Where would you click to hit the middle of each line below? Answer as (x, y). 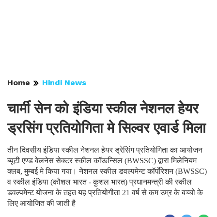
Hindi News (64, 83)
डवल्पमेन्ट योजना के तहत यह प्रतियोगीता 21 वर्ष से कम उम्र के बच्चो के (105, 193)
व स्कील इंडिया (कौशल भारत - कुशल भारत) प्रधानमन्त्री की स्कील (100, 182)
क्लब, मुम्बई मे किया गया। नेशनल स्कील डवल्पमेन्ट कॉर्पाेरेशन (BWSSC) (107, 171)
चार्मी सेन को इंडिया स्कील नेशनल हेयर (103, 108)
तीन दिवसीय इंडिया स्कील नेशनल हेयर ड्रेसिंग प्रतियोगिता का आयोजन (105, 150)
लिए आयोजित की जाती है (41, 203)
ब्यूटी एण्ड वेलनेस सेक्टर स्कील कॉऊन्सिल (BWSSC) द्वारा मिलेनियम (102, 161)
